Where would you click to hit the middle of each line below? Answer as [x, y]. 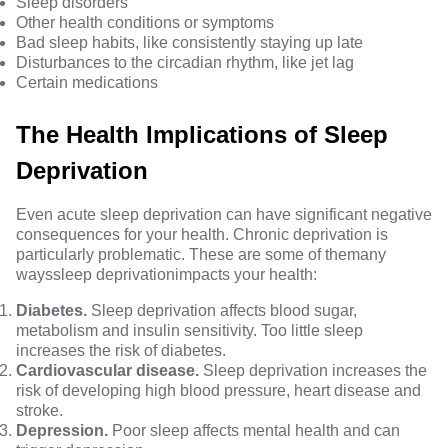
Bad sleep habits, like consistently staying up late [189, 42]
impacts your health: [246, 274]
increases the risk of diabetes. [121, 350]
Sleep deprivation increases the [313, 370]
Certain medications [87, 82]
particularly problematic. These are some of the [181, 254]
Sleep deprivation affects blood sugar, [222, 310]
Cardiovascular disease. [107, 370]
